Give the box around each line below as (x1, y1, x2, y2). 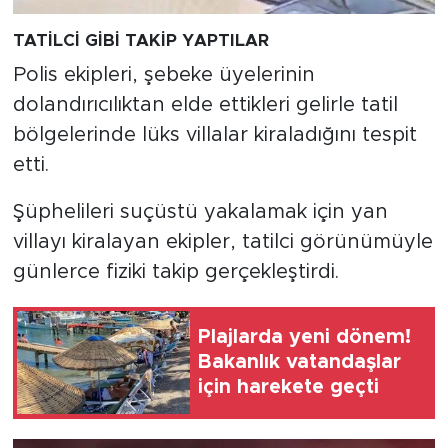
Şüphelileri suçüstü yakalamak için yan (12, 201, 388, 222)
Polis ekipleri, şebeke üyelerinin (12, 64, 315, 85)
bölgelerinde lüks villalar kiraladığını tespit (12, 124, 417, 145)
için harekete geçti (198, 377, 379, 398)
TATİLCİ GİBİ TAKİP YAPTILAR (12, 32, 269, 50)
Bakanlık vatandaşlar (198, 352, 401, 373)
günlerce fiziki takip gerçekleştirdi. (12, 261, 339, 282)
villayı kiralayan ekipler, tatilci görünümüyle (12, 231, 433, 252)
